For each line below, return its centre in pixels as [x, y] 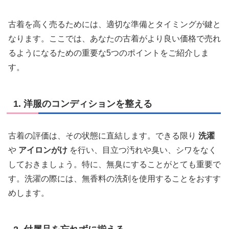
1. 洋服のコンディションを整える [83, 104]
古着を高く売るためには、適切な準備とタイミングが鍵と [114, 25]
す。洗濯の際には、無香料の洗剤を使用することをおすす [114, 179]
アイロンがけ [43, 150]
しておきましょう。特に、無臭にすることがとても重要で [114, 165]
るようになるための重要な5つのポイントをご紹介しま [109, 53]
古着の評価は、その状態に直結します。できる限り [103, 136]
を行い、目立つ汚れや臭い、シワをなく [142, 150]
